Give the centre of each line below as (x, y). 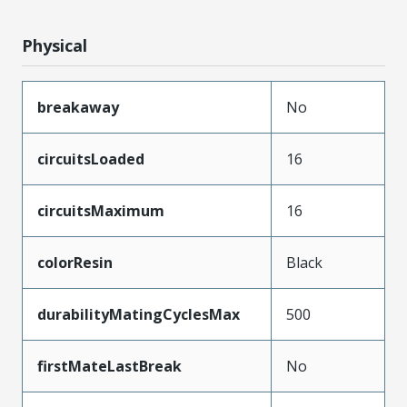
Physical (55, 45)
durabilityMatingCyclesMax (139, 314)
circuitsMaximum (101, 210)
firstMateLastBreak (109, 366)
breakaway (78, 107)
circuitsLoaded (91, 159)
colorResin (75, 262)
